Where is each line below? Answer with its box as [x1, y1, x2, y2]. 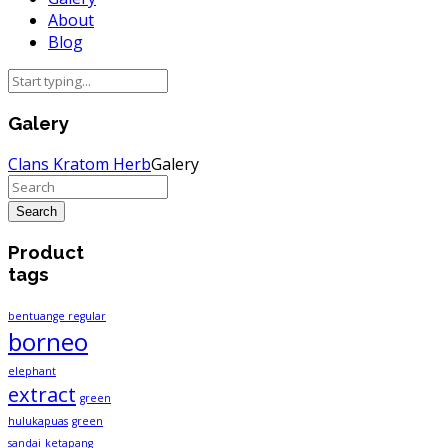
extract [8, 380, 76, 409]
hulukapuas [8, 414, 68, 429]
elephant [8, 364, 56, 379]
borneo [8, 325, 88, 359]
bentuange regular [8, 309, 106, 324]
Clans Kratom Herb [8, 152, 151, 175]
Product [8, 240, 84, 263]
